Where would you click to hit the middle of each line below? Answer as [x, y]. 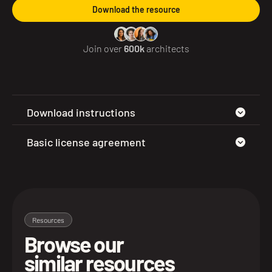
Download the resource [136, 9]
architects [167, 48]
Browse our [74, 244]
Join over [103, 48]
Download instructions [81, 112]
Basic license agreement [86, 142]
